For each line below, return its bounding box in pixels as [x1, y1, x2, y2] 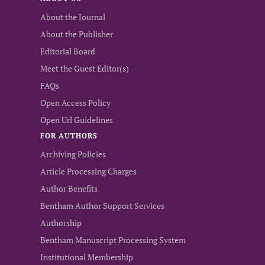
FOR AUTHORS [40, 131, 98, 140]
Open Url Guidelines [40, 114, 113, 125]
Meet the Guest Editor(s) [40, 63, 129, 74]
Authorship [40, 217, 82, 228]
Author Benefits [40, 183, 98, 194]
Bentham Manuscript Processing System [40, 234, 186, 245]
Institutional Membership [40, 251, 133, 263]
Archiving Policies [40, 148, 106, 160]
